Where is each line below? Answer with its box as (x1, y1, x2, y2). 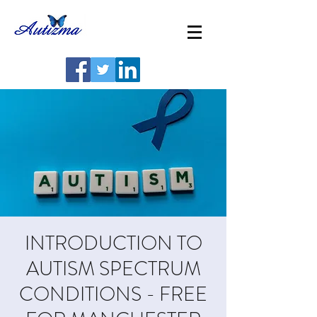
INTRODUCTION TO (24, 229, 202, 258)
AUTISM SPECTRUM (25, 255, 201, 283)
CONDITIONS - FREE (19, 280, 207, 309)
